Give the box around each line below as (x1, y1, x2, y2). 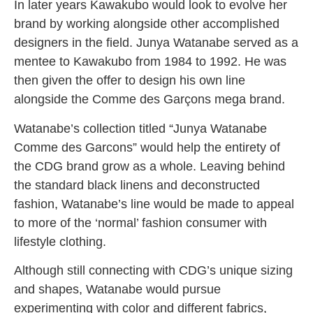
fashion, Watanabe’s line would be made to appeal (14, 196, 294, 211)
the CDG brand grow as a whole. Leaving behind (14, 159, 285, 173)
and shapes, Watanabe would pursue (14, 282, 221, 297)
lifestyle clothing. (14, 234, 106, 249)
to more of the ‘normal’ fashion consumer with (14, 215, 267, 230)
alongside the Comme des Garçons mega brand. (14, 92, 285, 107)
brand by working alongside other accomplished (14, 17, 279, 31)
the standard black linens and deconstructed (14, 177, 260, 192)
